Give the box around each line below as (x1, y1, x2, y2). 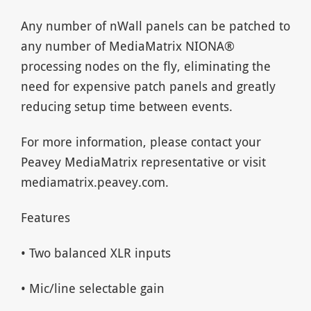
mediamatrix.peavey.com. (20, 173, 169, 190)
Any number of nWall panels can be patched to (20, 17, 290, 34)
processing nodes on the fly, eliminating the (20, 57, 271, 74)
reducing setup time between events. (20, 97, 233, 115)
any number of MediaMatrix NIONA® (20, 37, 235, 54)
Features (20, 208, 70, 226)
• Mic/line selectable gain (20, 279, 165, 296)
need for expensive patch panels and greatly (20, 77, 276, 94)
